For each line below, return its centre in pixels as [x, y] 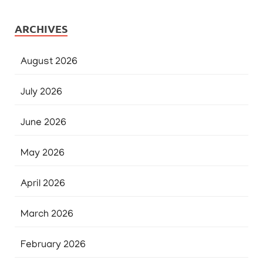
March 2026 [47, 215]
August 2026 [49, 62]
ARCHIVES [41, 28]
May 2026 [43, 154]
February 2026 [53, 245]
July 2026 [41, 93]
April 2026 [43, 184]
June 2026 [43, 123]
